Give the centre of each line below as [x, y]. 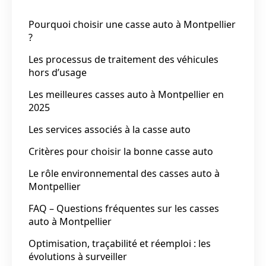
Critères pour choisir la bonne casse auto [121, 151]
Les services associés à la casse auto [110, 129]
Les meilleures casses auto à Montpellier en [126, 94]
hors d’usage [58, 72]
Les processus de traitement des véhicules [123, 59]
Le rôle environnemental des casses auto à [124, 173]
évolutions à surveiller [78, 256]
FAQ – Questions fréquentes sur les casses [124, 208]
